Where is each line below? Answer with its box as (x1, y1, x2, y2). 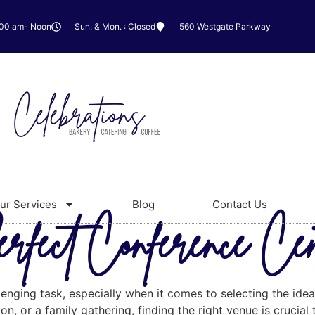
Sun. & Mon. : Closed (75, 21, 155, 32)
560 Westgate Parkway (179, 21, 271, 32)
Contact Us (212, 197, 267, 211)
